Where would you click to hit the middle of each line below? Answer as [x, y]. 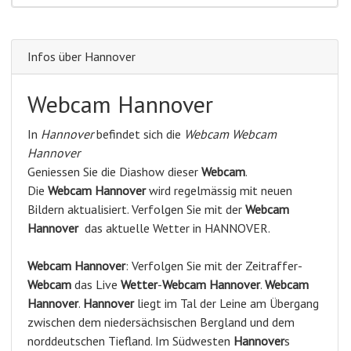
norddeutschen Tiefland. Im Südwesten [130, 340]
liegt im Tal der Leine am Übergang [226, 303]
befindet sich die [139, 134]
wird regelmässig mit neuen [219, 190]
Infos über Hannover [81, 56]
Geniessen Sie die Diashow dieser [114, 171]
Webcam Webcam [230, 134]
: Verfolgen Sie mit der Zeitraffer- [214, 265]
